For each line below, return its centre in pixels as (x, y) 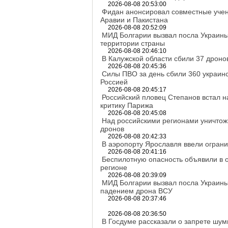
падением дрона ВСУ (136, 191)
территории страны (133, 43)
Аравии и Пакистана (134, 20)
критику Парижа (127, 105)
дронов (112, 129)
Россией (114, 82)
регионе (114, 167)
